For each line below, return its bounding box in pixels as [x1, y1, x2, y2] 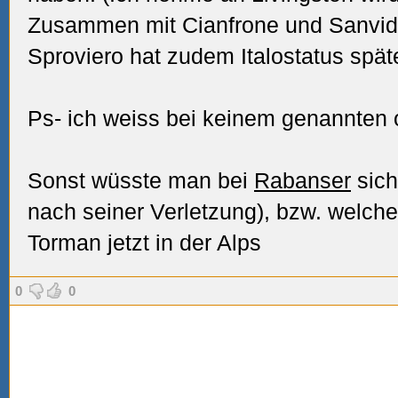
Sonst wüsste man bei [28, 168, 254, 193]
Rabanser [254, 168, 351, 193]
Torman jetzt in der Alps [28, 230, 261, 255]
